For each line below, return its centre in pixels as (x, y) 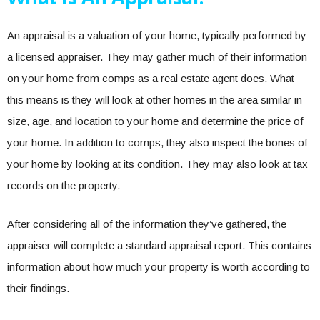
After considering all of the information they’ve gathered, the (147, 224)
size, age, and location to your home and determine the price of (155, 121)
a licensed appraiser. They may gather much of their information (157, 57)
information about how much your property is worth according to (159, 267)
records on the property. (65, 186)
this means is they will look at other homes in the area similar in (155, 100)
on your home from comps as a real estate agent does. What (151, 79)
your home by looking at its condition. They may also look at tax (157, 164)
